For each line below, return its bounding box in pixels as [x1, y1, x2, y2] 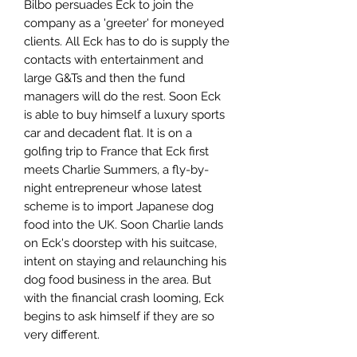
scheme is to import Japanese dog [24, 198, 214, 214]
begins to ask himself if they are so [24, 308, 214, 324]
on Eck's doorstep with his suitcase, [24, 235, 217, 250]
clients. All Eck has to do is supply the [24, 33, 229, 49]
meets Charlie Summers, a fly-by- [24, 162, 209, 177]
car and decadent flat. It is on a [24, 125, 192, 140]
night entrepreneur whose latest [24, 180, 202, 195]
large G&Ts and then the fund [24, 70, 185, 85]
